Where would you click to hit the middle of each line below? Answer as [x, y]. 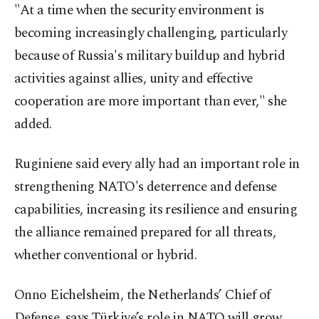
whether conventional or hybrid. [106, 256]
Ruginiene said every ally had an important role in [157, 164]
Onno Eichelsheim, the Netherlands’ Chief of [142, 296]
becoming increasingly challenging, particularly [151, 33]
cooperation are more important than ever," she [151, 102]
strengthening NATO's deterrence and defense [146, 187]
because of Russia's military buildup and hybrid [150, 56]
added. [33, 125]
